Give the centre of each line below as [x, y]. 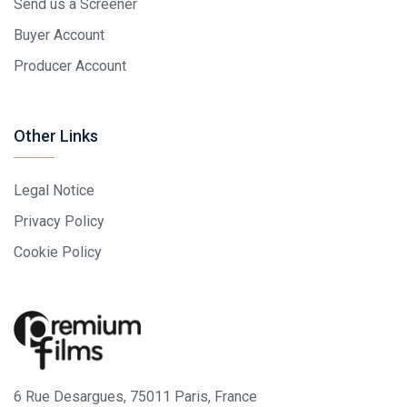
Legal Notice [54, 190]
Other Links [56, 135]
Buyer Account [59, 35]
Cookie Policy [58, 252]
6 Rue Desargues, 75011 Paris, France [135, 396]
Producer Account [70, 65]
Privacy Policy [59, 221]
